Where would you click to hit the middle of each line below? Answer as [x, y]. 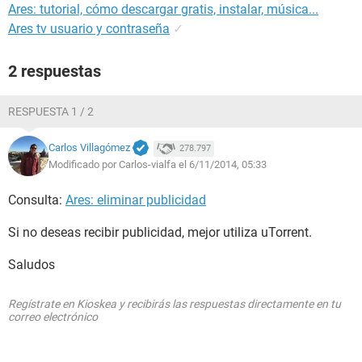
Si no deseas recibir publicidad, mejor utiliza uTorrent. [160, 232]
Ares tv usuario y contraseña [89, 29]
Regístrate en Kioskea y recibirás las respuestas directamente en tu [175, 304]
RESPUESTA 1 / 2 [51, 112]
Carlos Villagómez [89, 148]
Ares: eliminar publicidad [136, 200]
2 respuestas [55, 71]
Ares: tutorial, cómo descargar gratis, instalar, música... [163, 9]
